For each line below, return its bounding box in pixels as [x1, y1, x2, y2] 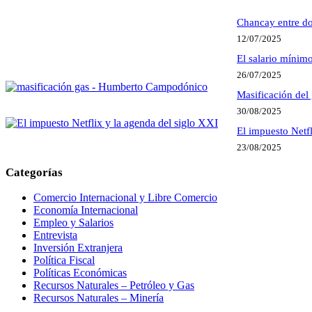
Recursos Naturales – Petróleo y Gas [33, 279, 194, 291]
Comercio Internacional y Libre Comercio [33, 191, 217, 203]
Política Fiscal [33, 253, 95, 266]
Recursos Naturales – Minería [33, 291, 164, 304]
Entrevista [33, 228, 77, 241]
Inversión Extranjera [33, 241, 123, 253]
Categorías [6, 165, 63, 179]
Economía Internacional [33, 203, 138, 216]
